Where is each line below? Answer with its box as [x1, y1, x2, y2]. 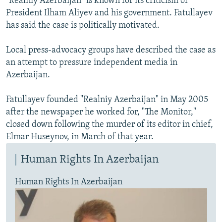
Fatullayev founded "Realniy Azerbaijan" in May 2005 [6, 95, 208, 105]
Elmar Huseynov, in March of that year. [6, 132, 154, 142]
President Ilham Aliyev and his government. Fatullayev [6, 8, 213, 18]
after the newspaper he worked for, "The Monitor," [6, 108, 196, 117]
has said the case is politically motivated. [6, 21, 160, 31]
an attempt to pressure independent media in [6, 58, 177, 68]
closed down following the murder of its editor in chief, [6, 120, 213, 130]
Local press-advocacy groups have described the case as [6, 46, 216, 55]
